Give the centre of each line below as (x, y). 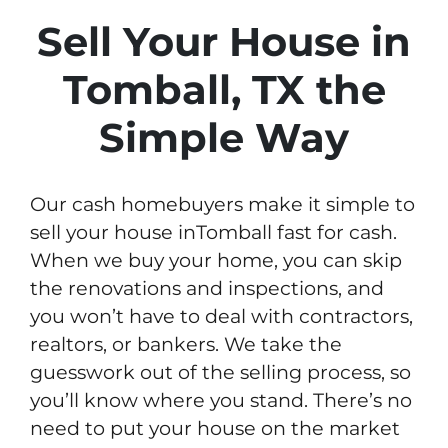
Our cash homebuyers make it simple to (222, 204)
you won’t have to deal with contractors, (221, 316)
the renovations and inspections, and (207, 288)
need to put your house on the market (215, 428)
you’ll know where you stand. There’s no (221, 400)
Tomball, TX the (224, 90)
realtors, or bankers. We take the (186, 344)
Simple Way (224, 138)
